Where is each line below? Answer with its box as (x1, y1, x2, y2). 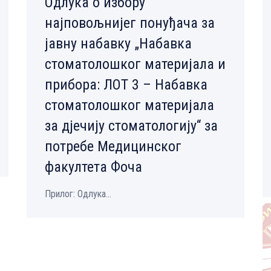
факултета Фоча (45, 158, 142, 176)
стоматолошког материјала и (45, 56, 226, 73)
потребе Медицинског (45, 138, 181, 155)
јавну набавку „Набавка (45, 35, 192, 53)
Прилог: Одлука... (45, 188, 111, 200)
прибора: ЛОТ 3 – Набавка (45, 76, 207, 94)
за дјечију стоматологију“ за (45, 117, 218, 135)
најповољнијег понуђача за (45, 15, 215, 32)
